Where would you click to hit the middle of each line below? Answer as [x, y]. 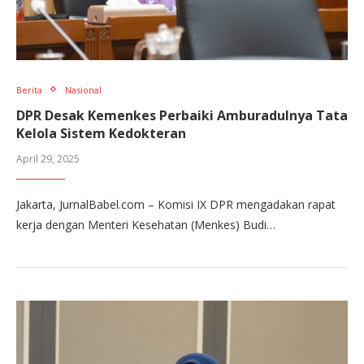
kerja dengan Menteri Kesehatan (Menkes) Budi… [146, 224]
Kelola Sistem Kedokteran [101, 133]
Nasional [83, 89]
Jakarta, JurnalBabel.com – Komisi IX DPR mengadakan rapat [176, 204]
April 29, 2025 [48, 158]
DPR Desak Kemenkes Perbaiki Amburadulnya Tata [182, 115]
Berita [29, 89]
